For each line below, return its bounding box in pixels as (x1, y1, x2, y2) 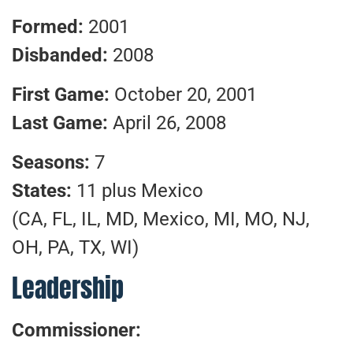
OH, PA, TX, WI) (12, 236, 139, 259)
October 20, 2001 (114, 84, 257, 106)
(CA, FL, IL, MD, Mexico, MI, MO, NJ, (12, 208, 310, 231)
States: (12, 180, 76, 203)
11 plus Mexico (76, 180, 203, 203)
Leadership (12, 268, 124, 307)
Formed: (12, 15, 88, 38)
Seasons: (12, 151, 95, 174)
